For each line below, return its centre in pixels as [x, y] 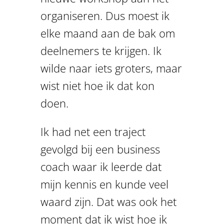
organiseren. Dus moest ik [105, 15]
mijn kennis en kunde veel [104, 184]
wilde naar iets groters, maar [111, 68]
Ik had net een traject [93, 131]
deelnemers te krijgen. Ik [101, 50]
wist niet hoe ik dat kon [97, 85]
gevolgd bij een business [100, 149]
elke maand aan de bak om [107, 33]
